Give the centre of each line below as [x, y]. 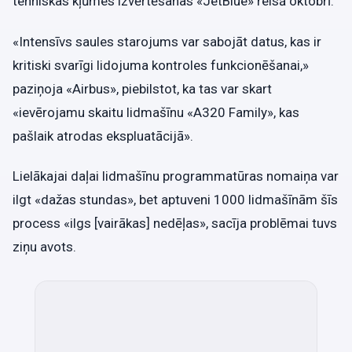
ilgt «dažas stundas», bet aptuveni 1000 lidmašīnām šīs [175, 199]
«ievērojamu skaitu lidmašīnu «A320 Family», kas [156, 112]
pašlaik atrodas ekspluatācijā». [103, 136]
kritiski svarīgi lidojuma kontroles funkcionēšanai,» [161, 65]
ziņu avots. [44, 246]
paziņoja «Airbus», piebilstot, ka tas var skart [142, 88]
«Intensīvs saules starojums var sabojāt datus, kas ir [167, 41]
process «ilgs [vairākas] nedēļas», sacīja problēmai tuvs [175, 223]
